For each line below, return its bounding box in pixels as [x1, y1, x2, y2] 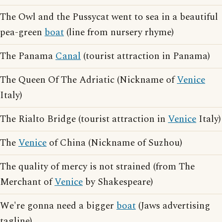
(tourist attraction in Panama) [81, 49, 210, 63]
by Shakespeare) [83, 175, 153, 189]
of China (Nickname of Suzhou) [47, 136, 182, 150]
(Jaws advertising [136, 199, 210, 213]
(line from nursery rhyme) [64, 25, 174, 40]
